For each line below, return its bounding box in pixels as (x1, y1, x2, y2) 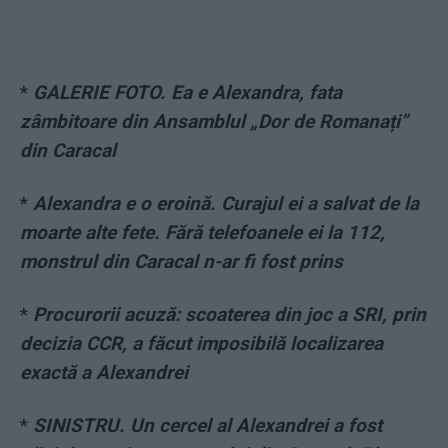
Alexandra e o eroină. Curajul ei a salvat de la (33, 192, 419, 216)
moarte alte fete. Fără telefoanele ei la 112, (20, 221, 385, 245)
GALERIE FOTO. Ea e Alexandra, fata (33, 81, 342, 105)
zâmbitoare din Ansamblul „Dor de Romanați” (20, 110, 408, 134)
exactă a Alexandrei (20, 361, 188, 385)
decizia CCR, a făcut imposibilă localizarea (20, 332, 383, 356)
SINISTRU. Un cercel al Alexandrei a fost (33, 414, 382, 438)
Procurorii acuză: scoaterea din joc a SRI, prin (33, 303, 426, 327)
